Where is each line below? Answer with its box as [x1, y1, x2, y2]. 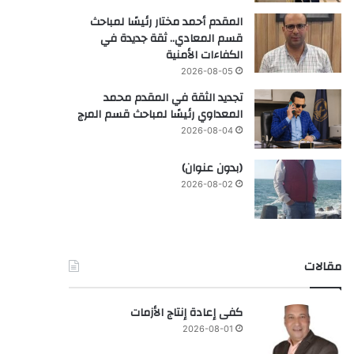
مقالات [303, 256, 341, 278]
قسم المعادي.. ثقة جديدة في [100, 28, 243, 50]
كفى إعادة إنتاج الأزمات [130, 303, 243, 324]
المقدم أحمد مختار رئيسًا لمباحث [89, 12, 243, 33]
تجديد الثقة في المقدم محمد [103, 88, 243, 109]
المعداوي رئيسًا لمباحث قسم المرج [77, 104, 243, 126]
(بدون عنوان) [181, 158, 243, 179]
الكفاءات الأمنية [165, 45, 243, 66]
